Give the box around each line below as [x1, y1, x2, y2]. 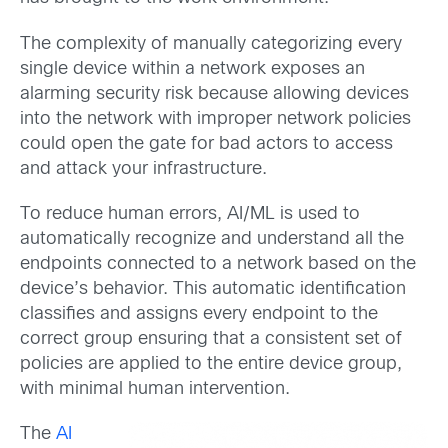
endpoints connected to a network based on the [20, 255, 416, 273]
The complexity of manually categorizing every [20, 35, 402, 53]
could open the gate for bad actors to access [20, 135, 393, 153]
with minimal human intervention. [20, 380, 290, 398]
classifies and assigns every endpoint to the [20, 305, 378, 323]
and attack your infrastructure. [20, 160, 267, 178]
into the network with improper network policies [20, 110, 411, 128]
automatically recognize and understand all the [20, 230, 404, 248]
